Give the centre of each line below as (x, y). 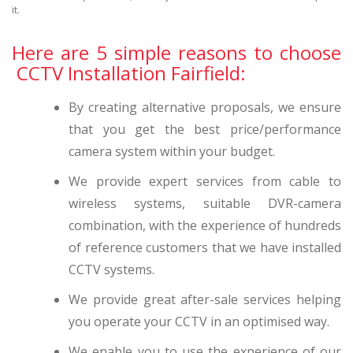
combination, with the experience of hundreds (205, 225)
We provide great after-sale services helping (205, 299)
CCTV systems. (111, 269)
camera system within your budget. (172, 151)
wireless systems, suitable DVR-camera (205, 203)
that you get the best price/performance (205, 129)
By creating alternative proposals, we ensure (205, 107)
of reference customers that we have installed (205, 247)
